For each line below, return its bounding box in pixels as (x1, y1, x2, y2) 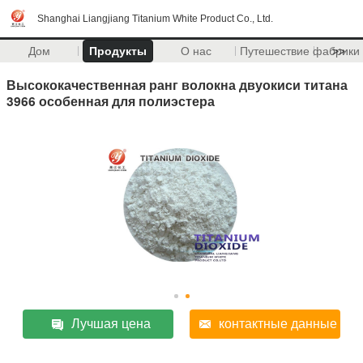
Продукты (88, 45, 147, 58)
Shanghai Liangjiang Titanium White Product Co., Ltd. (37, 13, 273, 24)
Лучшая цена (71, 316, 152, 331)
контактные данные (218, 316, 337, 331)
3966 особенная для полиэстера (6, 91, 215, 110)
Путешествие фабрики (239, 45, 360, 58)
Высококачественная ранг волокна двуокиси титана (6, 75, 348, 94)
